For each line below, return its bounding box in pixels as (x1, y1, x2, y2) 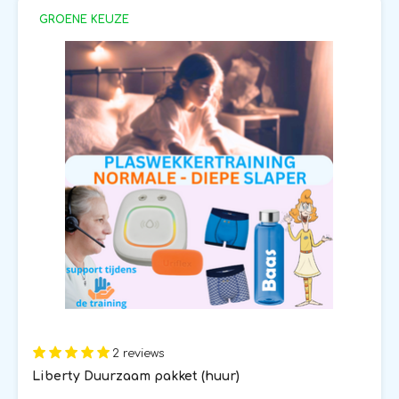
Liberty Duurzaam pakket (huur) (31, 369, 240, 383)
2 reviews (111, 347, 165, 361)
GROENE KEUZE (38, 12, 129, 26)
